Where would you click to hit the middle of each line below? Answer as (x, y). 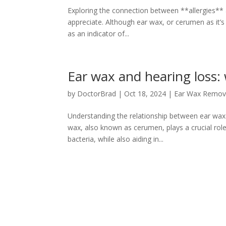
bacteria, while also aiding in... (116, 139)
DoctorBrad (97, 94)
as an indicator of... (99, 34)
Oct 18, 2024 (145, 94)
